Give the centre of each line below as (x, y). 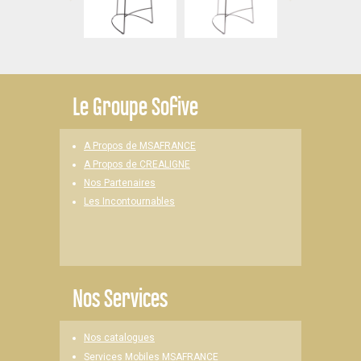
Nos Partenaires (120, 183)
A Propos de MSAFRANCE (140, 146)
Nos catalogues (119, 338)
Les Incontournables (129, 202)
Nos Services (120, 298)
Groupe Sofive (143, 106)
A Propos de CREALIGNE (137, 164)
